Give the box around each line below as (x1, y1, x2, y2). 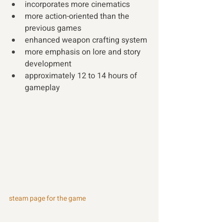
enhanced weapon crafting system (25, 34, 147, 46)
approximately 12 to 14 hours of (25, 70, 139, 82)
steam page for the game (9, 193, 86, 204)
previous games (25, 22, 81, 34)
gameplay (25, 82, 62, 94)
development (25, 58, 71, 70)
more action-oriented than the (25, 10, 131, 22)
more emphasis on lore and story (25, 46, 143, 58)
